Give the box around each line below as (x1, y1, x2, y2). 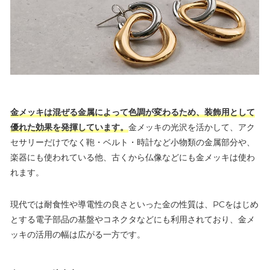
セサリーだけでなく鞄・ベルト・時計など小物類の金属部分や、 (10, 136, 255, 148)
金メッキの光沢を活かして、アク (128, 121, 255, 133)
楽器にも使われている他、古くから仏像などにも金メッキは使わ (10, 151, 255, 163)
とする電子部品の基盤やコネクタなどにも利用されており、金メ (10, 213, 255, 225)
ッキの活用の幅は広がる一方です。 (10, 228, 145, 240)
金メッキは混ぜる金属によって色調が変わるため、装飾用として (10, 106, 255, 118)
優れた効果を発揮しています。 (10, 121, 128, 133)
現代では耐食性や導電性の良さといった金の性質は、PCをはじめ (10, 198, 259, 210)
